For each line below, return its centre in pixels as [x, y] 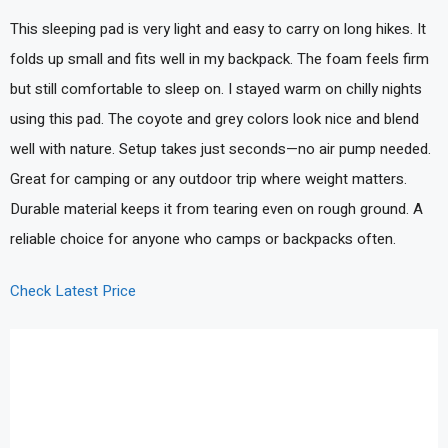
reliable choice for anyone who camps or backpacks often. [203, 238]
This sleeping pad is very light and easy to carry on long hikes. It [218, 28]
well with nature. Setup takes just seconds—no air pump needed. [220, 148]
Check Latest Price [73, 291]
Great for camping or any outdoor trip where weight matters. [208, 178]
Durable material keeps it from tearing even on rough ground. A [216, 208]
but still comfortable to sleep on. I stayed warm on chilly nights [216, 88]
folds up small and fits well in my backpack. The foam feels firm [219, 58]
